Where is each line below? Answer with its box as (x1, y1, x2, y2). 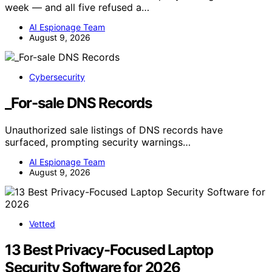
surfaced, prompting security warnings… (5, 136, 191, 149)
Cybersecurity (29, 72, 85, 83)
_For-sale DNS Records (5, 94, 152, 112)
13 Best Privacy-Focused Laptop (5, 241, 213, 259)
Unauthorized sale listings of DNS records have (5, 124, 223, 137)
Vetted (29, 219, 55, 229)
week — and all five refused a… (5, 1, 149, 14)
